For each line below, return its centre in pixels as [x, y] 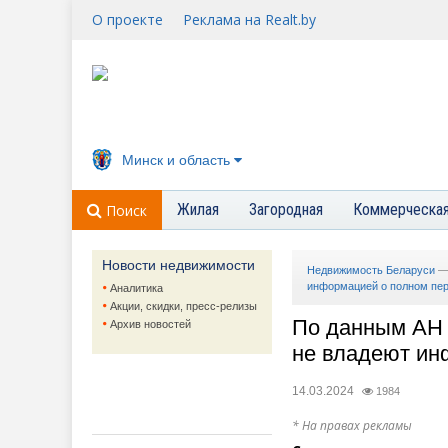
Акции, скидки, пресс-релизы [183, 306]
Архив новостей [150, 324]
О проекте [127, 19]
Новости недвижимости [178, 265]
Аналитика [136, 288]
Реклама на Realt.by [249, 19]
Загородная [286, 209]
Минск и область [176, 160]
